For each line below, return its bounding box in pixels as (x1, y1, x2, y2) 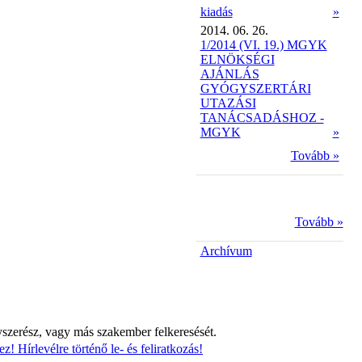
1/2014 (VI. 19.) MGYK (200, 38, 327, 52)
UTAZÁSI (200, 96, 256, 110)
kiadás (200, 5, 233, 19)
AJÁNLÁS (200, 67, 259, 81)
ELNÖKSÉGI (200, 53, 275, 66)
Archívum (200, 244, 252, 258)
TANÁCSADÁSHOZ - (200, 111, 324, 124)
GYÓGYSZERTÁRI (200, 82, 311, 95)
